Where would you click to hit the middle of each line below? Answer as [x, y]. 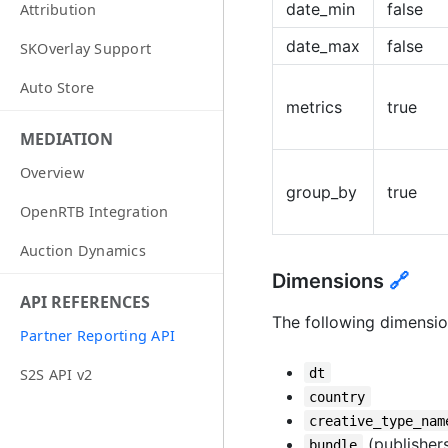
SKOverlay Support [86, 49]
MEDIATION [66, 139]
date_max [323, 45]
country [337, 396]
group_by [321, 191]
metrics [314, 106]
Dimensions [330, 280]
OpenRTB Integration [94, 212]
